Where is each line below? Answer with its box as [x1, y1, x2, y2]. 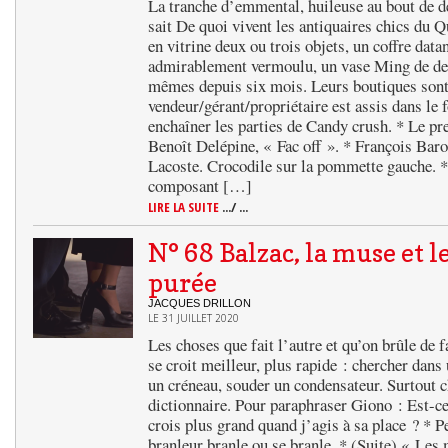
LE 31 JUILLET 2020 [148, 311, 239, 325]
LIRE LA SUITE [148, 198, 222, 216]
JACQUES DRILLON [148, 297, 251, 309]
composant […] [148, 174, 252, 197]
